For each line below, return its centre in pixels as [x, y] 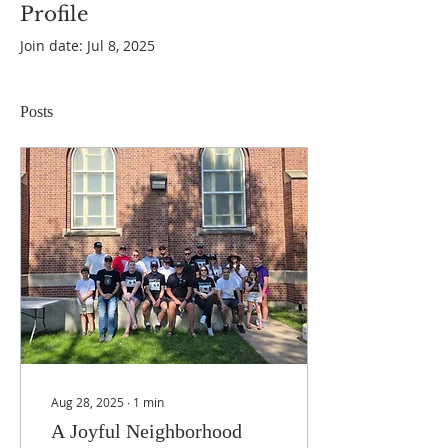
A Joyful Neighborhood [146, 431]
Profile [54, 14]
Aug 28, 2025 [87, 402]
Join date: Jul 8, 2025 [87, 45]
